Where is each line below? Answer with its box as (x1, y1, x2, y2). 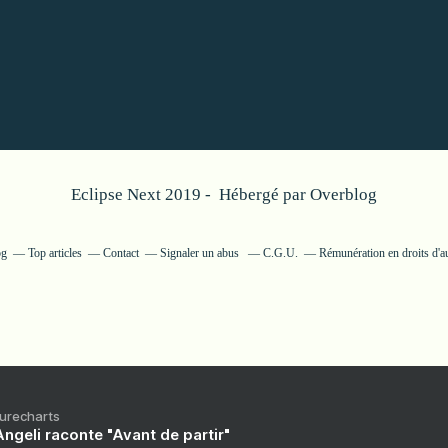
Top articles (27, 245, 82, 260)
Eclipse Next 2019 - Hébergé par (71, 184, 310, 204)
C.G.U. (262, 245, 298, 260)
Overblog (310, 184, 377, 204)
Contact (102, 245, 139, 260)
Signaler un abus (159, 245, 242, 260)
